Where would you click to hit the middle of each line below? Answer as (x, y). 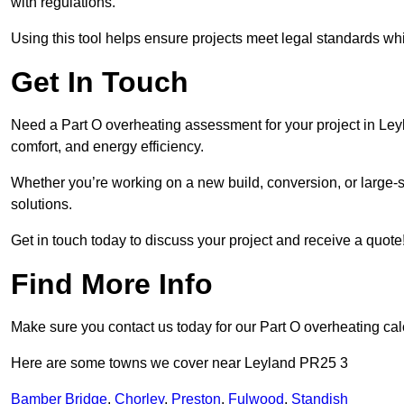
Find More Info (112, 285)
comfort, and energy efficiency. (107, 147)
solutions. (41, 205)
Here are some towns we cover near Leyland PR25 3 (179, 363)
